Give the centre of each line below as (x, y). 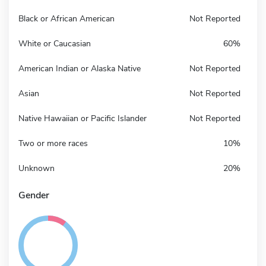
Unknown (37, 168)
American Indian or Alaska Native (80, 68)
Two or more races (53, 143)
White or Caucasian (55, 43)
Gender (34, 195)
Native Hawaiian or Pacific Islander (83, 118)
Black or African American (66, 18)
